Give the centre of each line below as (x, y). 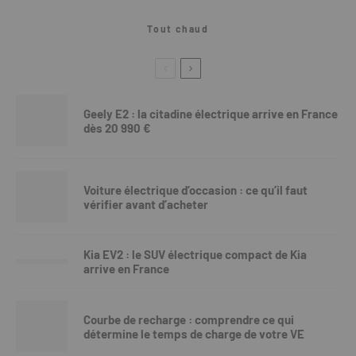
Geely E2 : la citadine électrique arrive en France (211, 113)
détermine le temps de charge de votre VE (194, 333)
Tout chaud (178, 29)
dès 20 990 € (117, 128)
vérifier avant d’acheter (146, 204)
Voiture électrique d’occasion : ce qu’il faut (195, 190)
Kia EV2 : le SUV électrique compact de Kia (195, 254)
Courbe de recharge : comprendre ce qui (189, 319)
